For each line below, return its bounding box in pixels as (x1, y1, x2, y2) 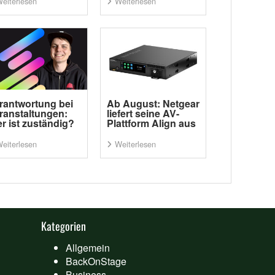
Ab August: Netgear (106, 96, 199, 110)
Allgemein (66, 241, 110, 255)
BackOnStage (66, 254, 127, 268)
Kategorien (41, 218, 87, 234)
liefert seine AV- (106, 106, 179, 120)
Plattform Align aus (106, 116, 196, 130)
